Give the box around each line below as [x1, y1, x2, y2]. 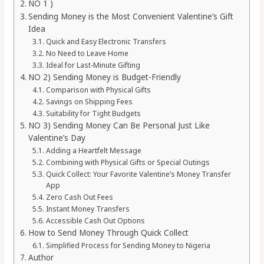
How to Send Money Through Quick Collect [28, 227, 189, 239]
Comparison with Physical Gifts [45, 85, 151, 95]
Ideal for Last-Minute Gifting [45, 60, 140, 71]
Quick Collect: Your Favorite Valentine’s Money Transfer [45, 169, 231, 180]
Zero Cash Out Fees [45, 192, 113, 203]
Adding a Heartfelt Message [45, 146, 141, 156]
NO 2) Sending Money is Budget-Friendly [28, 72, 181, 83]
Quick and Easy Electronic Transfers [45, 37, 166, 47]
